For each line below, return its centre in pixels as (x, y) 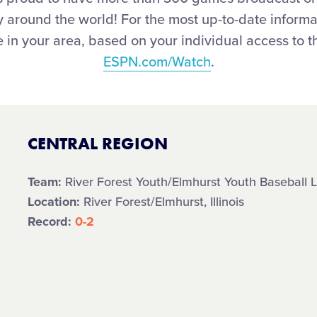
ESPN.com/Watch (157, 62)
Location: (54, 202)
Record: (52, 221)
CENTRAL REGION (98, 143)
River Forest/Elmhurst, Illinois (162, 202)
